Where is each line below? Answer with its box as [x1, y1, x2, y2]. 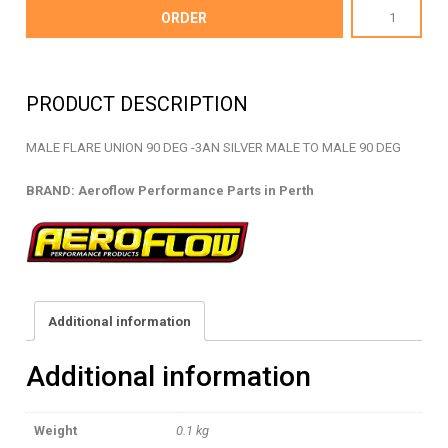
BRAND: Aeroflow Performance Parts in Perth [26, 182, 314, 198]
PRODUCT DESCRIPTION [26, 91, 248, 116]
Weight [34, 423, 77, 439]
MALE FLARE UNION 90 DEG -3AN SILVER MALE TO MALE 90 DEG [26, 139, 401, 155]
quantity [341, 226, 393, 242]
